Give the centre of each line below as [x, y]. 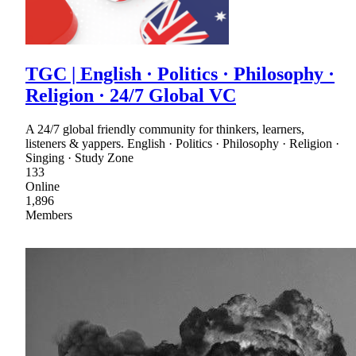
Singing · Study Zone [79, 158]
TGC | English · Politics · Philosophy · [180, 74]
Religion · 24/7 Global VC [131, 96]
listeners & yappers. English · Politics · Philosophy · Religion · [182, 144]
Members [49, 215]
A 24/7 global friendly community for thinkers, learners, [165, 130]
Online [43, 187]
